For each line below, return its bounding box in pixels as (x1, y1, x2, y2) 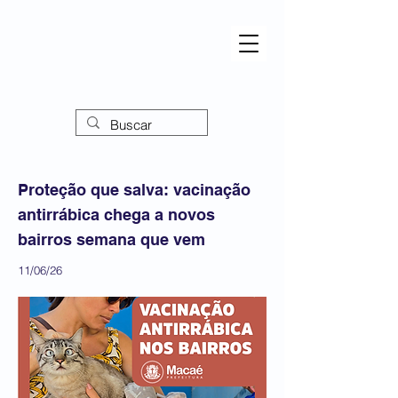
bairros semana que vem (18, 230, 205, 249)
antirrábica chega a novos (18, 205, 215, 224)
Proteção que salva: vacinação (18, 180, 251, 199)
